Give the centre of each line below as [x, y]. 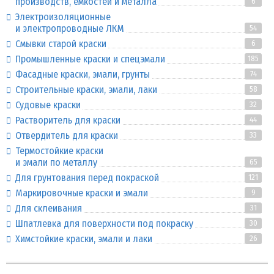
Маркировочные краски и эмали [82, 193]
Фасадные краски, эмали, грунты [83, 74]
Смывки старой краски [61, 43]
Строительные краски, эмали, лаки [86, 89]
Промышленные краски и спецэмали [90, 59]
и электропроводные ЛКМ [70, 28]
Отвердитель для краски [67, 135]
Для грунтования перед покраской [87, 177]
